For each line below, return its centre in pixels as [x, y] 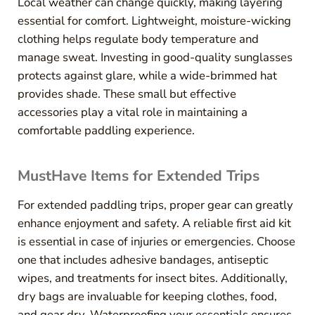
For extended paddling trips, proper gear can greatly [155, 205]
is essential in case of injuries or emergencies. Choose [156, 242]
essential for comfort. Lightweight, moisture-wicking [154, 21]
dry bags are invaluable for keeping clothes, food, [147, 297]
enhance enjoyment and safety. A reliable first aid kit [154, 224]
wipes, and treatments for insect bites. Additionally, [152, 278]
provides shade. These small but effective [127, 94]
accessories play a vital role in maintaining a [132, 112]
